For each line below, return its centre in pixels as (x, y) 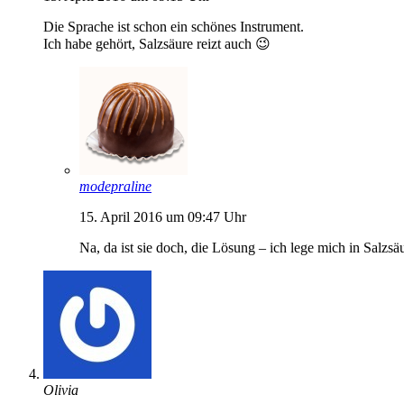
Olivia (61, 390)
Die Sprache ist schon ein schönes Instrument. (174, 26)
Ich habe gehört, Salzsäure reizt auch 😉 (157, 43)
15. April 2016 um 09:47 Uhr (163, 216)
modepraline (115, 186)
